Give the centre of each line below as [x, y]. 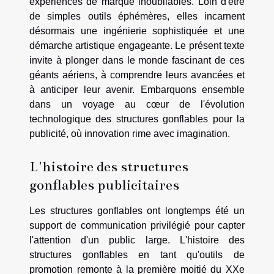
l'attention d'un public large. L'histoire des [137, 240]
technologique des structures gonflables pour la [137, 119]
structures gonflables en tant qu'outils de [137, 254]
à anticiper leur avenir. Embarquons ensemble [137, 90]
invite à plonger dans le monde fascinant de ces [137, 61]
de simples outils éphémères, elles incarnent [137, 17]
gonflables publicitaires [104, 184]
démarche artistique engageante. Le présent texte [137, 46]
